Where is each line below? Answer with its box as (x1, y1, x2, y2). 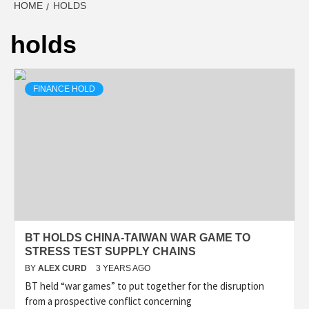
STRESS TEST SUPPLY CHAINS (25, 246, 196, 258)
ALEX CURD (38, 263, 89, 274)
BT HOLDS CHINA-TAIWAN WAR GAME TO (25, 232, 250, 244)
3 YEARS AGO (96, 263, 150, 274)
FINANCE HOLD (33, 84, 95, 94)
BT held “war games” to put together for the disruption (25, 279, 264, 293)
